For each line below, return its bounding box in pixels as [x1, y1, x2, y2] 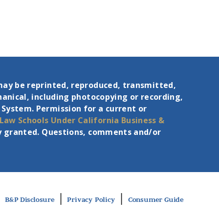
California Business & [78, 114, 165, 126]
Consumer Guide [128, 195, 184, 203]
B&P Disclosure [5, 195, 55, 203]
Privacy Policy [67, 195, 115, 203]
